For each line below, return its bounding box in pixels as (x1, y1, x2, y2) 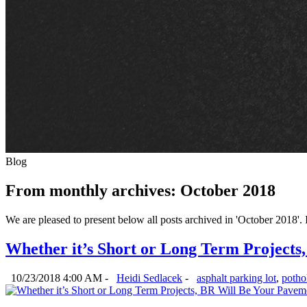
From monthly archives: (5, 181, 176, 199)
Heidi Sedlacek (116, 271, 182, 284)
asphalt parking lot (197, 271, 276, 284)
